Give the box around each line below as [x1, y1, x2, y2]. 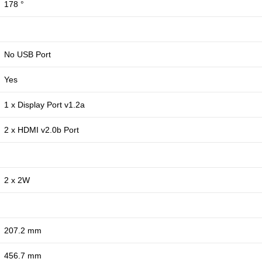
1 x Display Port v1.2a [4, 100, 85, 110]
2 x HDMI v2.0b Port [4, 125, 79, 135]
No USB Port [4, 50, 51, 60]
